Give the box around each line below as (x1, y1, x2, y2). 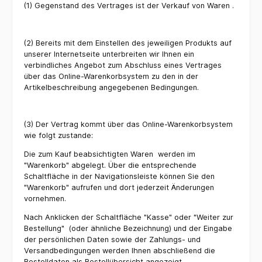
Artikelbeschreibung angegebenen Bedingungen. (24, 82, 199, 92)
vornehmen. (24, 194, 66, 204)
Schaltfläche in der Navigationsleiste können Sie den (24, 172, 215, 181)
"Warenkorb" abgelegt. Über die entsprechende (24, 161, 196, 170)
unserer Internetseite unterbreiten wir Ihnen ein (24, 49, 194, 58)
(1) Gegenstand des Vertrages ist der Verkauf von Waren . (24, 1, 234, 11)
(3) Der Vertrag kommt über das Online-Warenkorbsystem (24, 120, 233, 129)
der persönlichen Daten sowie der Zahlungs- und (24, 235, 201, 244)
